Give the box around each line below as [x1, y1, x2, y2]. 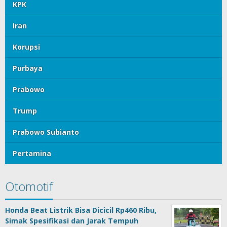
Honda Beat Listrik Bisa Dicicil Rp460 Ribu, [5, 205, 157, 215]
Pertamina [13, 148, 51, 159]
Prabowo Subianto [13, 127, 79, 137]
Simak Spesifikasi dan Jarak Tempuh [5, 216, 138, 226]
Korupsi [13, 42, 40, 52]
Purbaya [13, 63, 43, 73]
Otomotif [5, 178, 53, 195]
